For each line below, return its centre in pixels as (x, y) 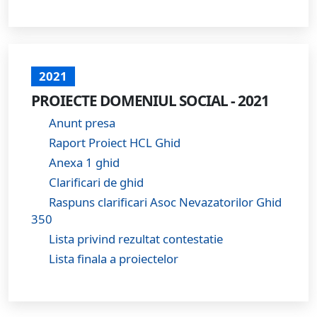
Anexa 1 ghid (83, 162)
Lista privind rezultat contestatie (134, 238)
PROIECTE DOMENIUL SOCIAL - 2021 (150, 100)
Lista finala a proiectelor (112, 258)
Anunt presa (81, 122)
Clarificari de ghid (95, 182)
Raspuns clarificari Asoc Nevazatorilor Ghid (164, 202)
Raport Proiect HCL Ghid (113, 142)
